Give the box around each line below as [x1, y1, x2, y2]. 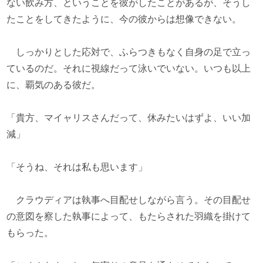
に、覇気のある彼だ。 [6, 80, 101, 90]
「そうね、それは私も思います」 [6, 162, 148, 172]
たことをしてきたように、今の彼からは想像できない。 [6, 14, 242, 24]
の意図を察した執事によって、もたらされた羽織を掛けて [6, 211, 251, 221]
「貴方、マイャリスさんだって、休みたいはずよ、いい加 [6, 113, 251, 123]
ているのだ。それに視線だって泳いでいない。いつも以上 [6, 63, 251, 73]
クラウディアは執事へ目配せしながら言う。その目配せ [6, 195, 251, 205]
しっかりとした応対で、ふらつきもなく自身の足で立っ [6, 47, 251, 57]
